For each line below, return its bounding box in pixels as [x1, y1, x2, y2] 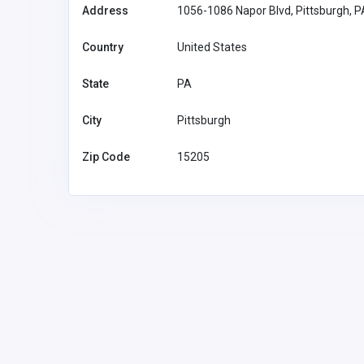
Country [82, 40, 123, 54]
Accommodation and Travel [187, 277, 336, 291]
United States [177, 40, 247, 54]
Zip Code [82, 149, 130, 163]
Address [82, 3, 128, 17]
